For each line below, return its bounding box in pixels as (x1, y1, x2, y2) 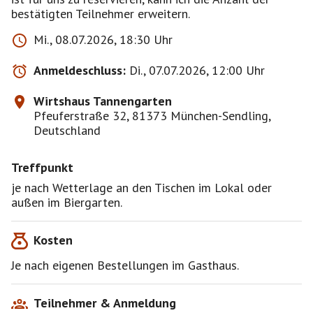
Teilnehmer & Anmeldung (34, 295, 176, 311)
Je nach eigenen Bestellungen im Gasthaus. (11, 257, 239, 273)
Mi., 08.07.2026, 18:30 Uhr (34, 31, 173, 48)
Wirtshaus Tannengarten (34, 93, 172, 109)
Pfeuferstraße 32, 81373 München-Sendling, (34, 108, 270, 124)
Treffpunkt (11, 159, 73, 175)
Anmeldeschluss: (34, 62, 126, 78)
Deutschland (34, 122, 101, 138)
